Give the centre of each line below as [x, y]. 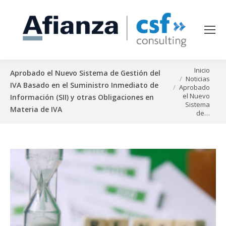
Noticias [198, 78]
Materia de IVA [36, 109]
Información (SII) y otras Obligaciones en [82, 97]
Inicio [202, 70]
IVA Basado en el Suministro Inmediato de [84, 85]
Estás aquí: [182, 70]
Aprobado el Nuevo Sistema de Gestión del [85, 73]
